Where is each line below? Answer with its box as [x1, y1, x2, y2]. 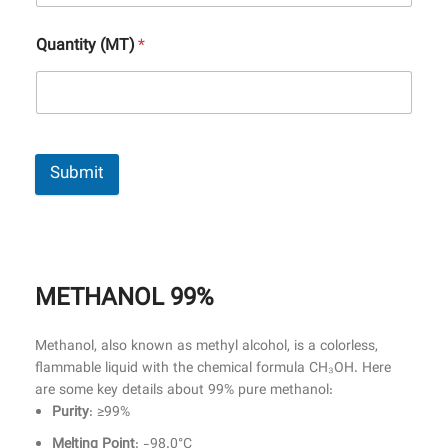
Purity [52, 402, 89, 425]
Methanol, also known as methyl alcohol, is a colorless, [35, 336, 378, 359]
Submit [50, 161, 104, 188]
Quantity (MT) [36, 34, 138, 60]
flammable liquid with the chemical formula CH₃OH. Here [35, 358, 391, 381]
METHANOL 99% [35, 280, 214, 319]
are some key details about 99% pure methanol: [35, 380, 333, 403]
